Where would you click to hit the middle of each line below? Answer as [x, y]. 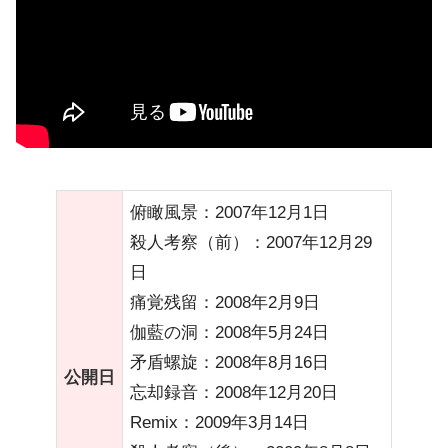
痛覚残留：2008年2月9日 [225, 302]
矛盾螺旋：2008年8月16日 [229, 362]
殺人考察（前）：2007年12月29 [251, 242]
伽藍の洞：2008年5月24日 [229, 332]
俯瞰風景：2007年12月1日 [229, 212]
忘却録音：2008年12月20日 [234, 392]
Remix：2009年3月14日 [219, 422]
